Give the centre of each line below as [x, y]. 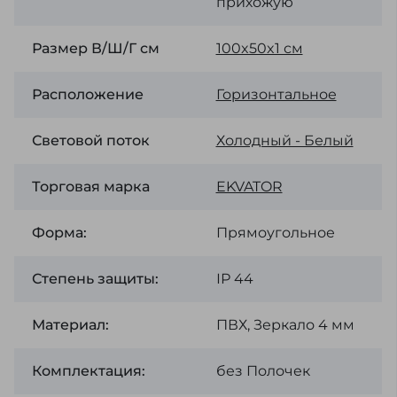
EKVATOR [249, 187]
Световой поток [91, 140]
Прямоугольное [275, 233]
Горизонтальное [276, 94]
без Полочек [263, 371]
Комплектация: [89, 371]
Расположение [88, 94]
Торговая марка [91, 187]
